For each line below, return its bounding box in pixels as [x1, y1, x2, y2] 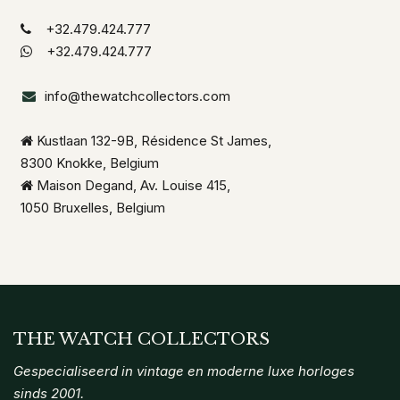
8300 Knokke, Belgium [21, 154, 159, 172]
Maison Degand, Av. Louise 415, [37, 177, 234, 195]
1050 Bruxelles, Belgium [21, 199, 165, 217]
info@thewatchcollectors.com [45, 87, 231, 105]
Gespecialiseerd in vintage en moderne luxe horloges [13, 362, 354, 380]
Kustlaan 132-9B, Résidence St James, [37, 132, 275, 150]
